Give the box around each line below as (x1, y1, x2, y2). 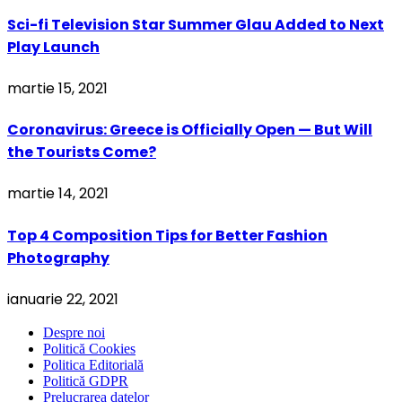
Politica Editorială (43, 357, 144, 372)
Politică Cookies (43, 341, 135, 356)
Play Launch (7, 36, 100, 57)
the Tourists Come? (7, 142, 156, 163)
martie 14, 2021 (7, 183, 109, 205)
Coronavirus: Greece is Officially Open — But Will (7, 119, 372, 141)
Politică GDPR (43, 373, 128, 389)
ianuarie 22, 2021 (7, 289, 118, 310)
